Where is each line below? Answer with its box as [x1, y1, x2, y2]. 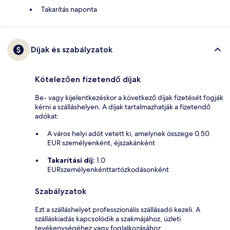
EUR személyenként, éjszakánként [47, 138, 155, 148]
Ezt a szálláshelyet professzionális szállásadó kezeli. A [35, 205, 200, 215]
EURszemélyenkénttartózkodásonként [47, 165, 169, 175]
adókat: [35, 111, 59, 121]
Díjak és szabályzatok [31, 45, 112, 55]
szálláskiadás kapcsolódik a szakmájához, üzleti [35, 214, 181, 224]
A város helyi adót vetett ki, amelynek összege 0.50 [47, 129, 209, 139]
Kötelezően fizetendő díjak [35, 74, 141, 85]
